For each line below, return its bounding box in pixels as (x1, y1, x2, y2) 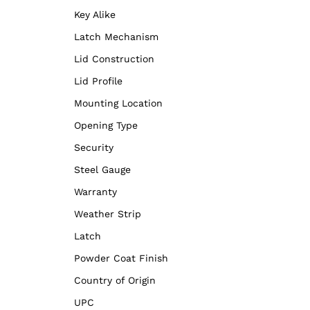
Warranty (74, 186, 117, 198)
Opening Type (74, 120, 138, 131)
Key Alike (74, 9, 116, 21)
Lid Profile (74, 75, 122, 87)
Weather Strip (74, 208, 141, 220)
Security (74, 142, 113, 154)
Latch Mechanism (74, 31, 158, 43)
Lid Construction (74, 53, 154, 65)
